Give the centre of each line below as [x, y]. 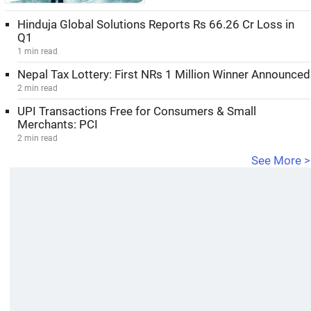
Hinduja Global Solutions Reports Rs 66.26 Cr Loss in [156, 25]
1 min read [37, 51]
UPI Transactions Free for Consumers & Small [137, 111]
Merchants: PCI [58, 125]
